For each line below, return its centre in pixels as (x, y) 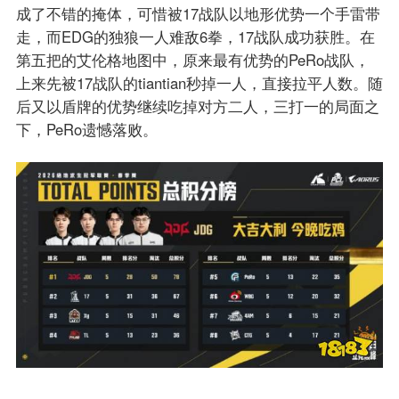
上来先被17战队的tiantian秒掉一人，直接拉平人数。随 (199, 82)
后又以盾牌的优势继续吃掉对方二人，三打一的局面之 (197, 106)
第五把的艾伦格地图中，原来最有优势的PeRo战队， (192, 59)
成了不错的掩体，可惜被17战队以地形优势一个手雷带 (198, 13)
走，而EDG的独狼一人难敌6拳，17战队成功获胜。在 (195, 36)
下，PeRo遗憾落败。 (86, 129)
